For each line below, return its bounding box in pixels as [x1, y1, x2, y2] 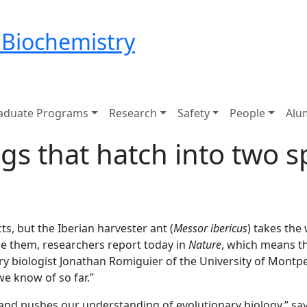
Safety [177, 106, 210, 121]
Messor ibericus [173, 221, 247, 236]
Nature [188, 237, 221, 252]
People [230, 106, 266, 121]
